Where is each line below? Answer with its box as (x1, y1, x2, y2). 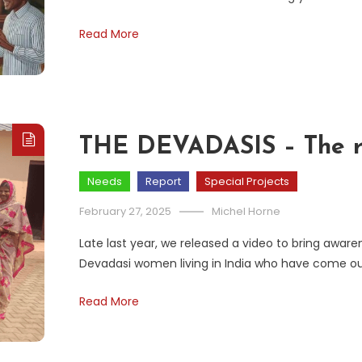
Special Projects (204, 173, 289, 189)
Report (145, 173, 181, 189)
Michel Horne (212, 203, 280, 219)
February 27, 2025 (79, 203, 171, 219)
